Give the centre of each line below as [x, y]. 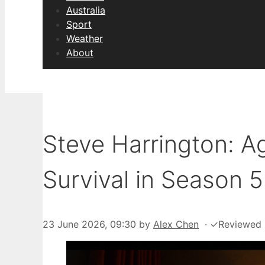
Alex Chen [176, 224]
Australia [86, 10]
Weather [85, 38]
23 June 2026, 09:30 [89, 224]
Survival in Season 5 [153, 180]
